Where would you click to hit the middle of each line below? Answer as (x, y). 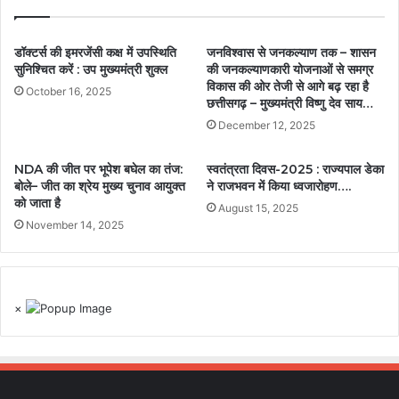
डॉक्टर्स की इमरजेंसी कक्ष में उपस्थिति (95, 53)
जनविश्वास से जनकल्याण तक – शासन (291, 53)
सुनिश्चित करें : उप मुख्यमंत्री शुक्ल (91, 70)
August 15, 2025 (258, 208)
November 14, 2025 (75, 225)
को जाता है (37, 204)
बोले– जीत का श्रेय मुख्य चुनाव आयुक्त (100, 187)
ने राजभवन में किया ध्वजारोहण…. (279, 187)
